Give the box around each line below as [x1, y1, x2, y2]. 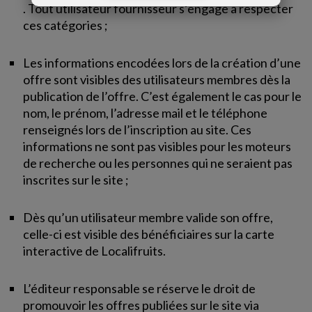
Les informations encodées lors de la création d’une [23, 55, 302, 70]
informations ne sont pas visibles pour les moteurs [23, 139, 292, 154]
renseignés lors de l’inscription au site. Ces [23, 122, 252, 137]
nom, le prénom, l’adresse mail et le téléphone [23, 105, 268, 120]
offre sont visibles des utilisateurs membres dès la [23, 72, 291, 87]
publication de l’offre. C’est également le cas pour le [23, 88, 302, 104]
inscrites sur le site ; [23, 172, 130, 187]
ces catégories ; [23, 17, 109, 33]
